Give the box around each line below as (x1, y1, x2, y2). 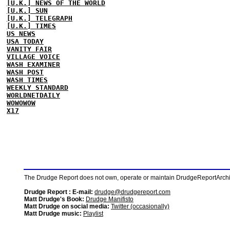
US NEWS (7, 30, 35, 37)
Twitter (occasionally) (111, 203, 169, 210)
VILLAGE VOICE (7, 53, 60, 61)
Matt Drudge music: (24, 210, 82, 217)
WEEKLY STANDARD (7, 84, 68, 91)
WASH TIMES (7, 76, 48, 84)
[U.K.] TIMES (7, 22, 56, 30)
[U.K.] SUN (7, 7, 48, 14)
